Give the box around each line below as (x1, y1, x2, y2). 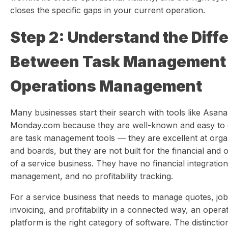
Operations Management (10, 77, 202, 95)
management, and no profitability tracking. (10, 171, 173, 181)
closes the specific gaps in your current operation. (10, 5, 205, 15)
